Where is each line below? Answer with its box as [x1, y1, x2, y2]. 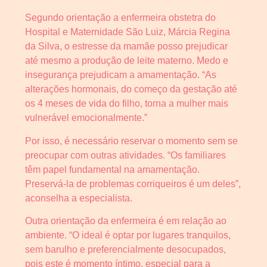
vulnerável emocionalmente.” [25, 113, 147, 123]
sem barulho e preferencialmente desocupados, [25, 244, 226, 255]
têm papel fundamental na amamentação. [25, 164, 200, 175]
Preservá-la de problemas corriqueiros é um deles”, [25, 178, 241, 189]
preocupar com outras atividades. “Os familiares [25, 150, 226, 160]
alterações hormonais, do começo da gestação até [25, 84, 237, 95]
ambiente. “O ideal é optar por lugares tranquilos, [25, 230, 231, 241]
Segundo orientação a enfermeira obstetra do [25, 13, 216, 23]
